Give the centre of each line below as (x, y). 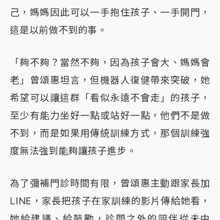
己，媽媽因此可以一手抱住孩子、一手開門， (110, 13)
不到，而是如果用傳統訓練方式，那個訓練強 (110, 133)
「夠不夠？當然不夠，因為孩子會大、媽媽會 (110, 63)
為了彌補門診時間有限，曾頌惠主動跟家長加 (110, 183)
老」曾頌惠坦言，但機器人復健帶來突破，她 (110, 80)
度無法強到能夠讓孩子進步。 (73, 151)
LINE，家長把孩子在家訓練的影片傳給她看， (110, 201)
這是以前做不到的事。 (58, 30)
